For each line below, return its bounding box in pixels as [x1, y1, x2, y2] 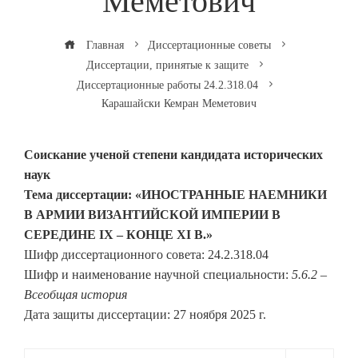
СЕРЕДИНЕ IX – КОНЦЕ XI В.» [24, 228, 213, 242]
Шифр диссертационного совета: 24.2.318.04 [24, 248, 268, 262]
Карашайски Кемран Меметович [101, 97, 257, 110]
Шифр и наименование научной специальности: [24, 268, 292, 282]
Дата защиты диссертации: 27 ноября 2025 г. [24, 308, 266, 322]
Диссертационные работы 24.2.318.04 [76, 78, 258, 92]
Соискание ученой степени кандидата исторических [24, 148, 323, 162]
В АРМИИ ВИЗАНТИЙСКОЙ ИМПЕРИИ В [24, 208, 280, 222]
